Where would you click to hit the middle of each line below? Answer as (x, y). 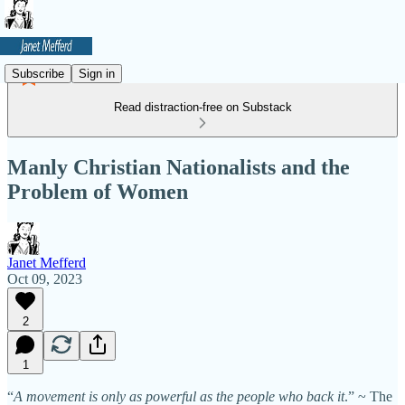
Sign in (97, 73)
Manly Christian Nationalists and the (179, 167)
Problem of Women (98, 191)
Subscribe (38, 73)
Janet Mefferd (47, 262)
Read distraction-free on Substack (202, 107)
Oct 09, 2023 (45, 278)
